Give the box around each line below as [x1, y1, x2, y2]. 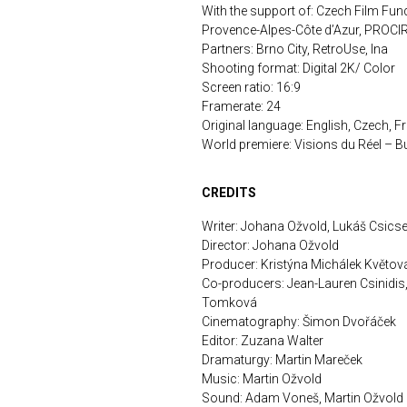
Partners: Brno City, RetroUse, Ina [202, 42, 388, 57]
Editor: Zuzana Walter [202, 333, 323, 349]
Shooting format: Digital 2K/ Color [202, 61, 395, 76]
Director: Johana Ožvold [202, 238, 339, 253]
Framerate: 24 [202, 99, 281, 114]
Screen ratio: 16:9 [202, 80, 301, 95]
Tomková [202, 295, 257, 311]
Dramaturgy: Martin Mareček [202, 352, 362, 368]
